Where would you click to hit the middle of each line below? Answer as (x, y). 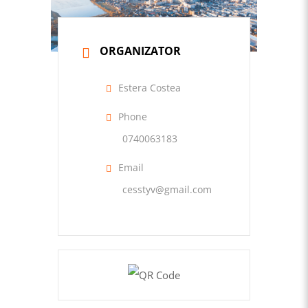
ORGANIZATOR (140, 51)
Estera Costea (150, 88)
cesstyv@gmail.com (167, 190)
